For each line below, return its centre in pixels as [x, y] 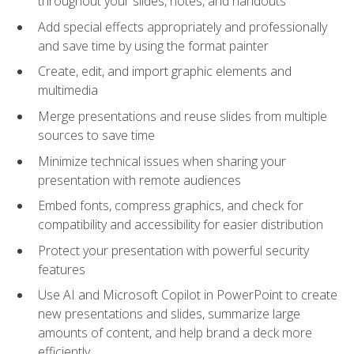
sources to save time [96, 136]
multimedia [68, 90]
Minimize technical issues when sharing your [162, 161]
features [62, 269]
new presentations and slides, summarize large [169, 314]
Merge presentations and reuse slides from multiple [183, 117]
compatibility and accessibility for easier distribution [181, 225]
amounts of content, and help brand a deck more [175, 333]
